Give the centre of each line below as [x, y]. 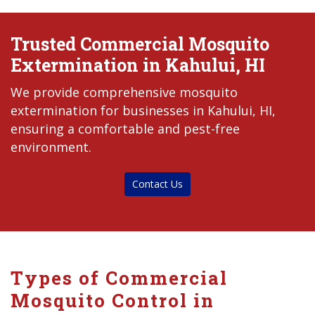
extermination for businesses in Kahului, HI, [143, 110]
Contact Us [157, 184]
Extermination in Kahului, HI [138, 65]
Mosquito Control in [112, 300]
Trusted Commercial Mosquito [140, 44]
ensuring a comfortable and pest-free [125, 129]
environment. [51, 147]
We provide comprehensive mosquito [124, 92]
